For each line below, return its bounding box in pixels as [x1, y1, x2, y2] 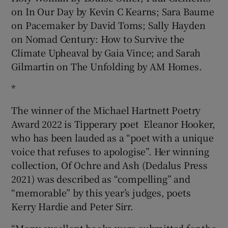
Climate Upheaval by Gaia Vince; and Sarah [11, 45, 201, 59]
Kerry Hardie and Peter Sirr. [11, 199, 133, 213]
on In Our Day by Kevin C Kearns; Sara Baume [11, 4, 214, 18]
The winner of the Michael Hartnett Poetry [11, 103, 201, 117]
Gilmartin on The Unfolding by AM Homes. [11, 59, 202, 73]
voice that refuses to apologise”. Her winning [11, 144, 209, 158]
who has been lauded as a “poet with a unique [11, 130, 214, 144]
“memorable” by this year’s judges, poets [11, 185, 191, 199]
